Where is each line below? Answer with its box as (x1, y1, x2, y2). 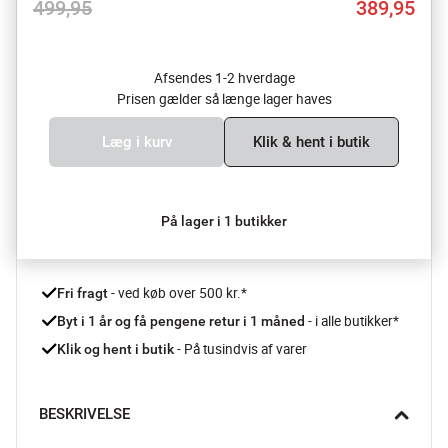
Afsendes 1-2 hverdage (153, 68, 295, 87)
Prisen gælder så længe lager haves (116, 89, 332, 108)
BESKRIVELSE (39, 404, 130, 423)
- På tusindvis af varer (174, 339, 307, 358)
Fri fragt (57, 284, 108, 301)
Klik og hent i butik (57, 340, 174, 357)
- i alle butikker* (308, 311, 399, 330)
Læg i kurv (101, 132, 172, 151)
